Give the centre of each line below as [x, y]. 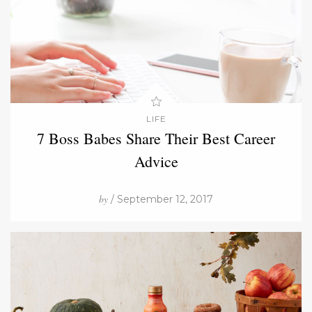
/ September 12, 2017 [161, 199]
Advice [156, 161]
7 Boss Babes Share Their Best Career [156, 138]
